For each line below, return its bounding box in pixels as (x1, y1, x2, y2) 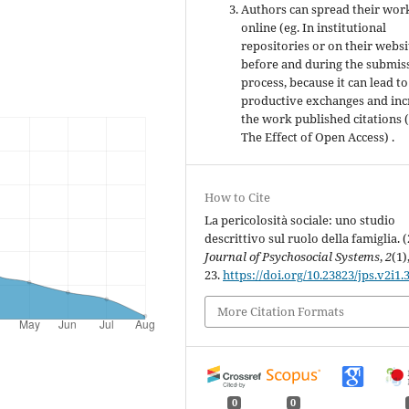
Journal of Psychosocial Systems (204, 248, 381, 266)
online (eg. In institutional (241, 19, 387, 37)
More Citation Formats (217, 303, 345, 320)
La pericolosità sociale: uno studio (204, 212, 396, 229)
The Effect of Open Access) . (241, 129, 395, 146)
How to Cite (204, 189, 271, 206)
